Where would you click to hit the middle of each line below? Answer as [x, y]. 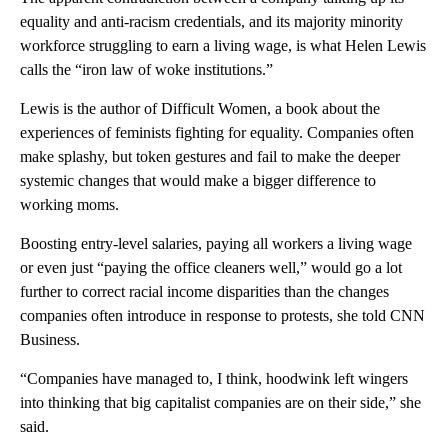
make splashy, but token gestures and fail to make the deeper [210, 157]
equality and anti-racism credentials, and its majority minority [211, 22]
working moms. [69, 205]
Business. [50, 340]
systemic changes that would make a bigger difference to [198, 181]
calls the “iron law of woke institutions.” [146, 70]
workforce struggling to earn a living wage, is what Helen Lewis [223, 46]
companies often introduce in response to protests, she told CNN [222, 316]
